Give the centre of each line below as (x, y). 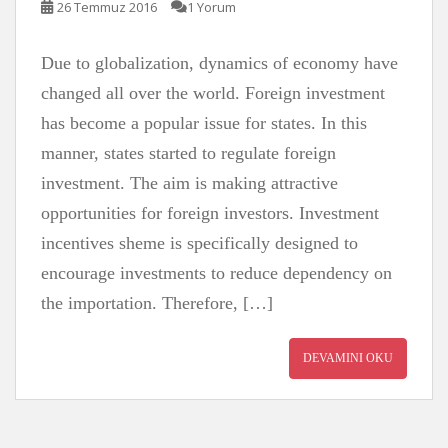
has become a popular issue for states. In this (204, 123)
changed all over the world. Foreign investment (213, 93)
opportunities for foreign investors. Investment (210, 213)
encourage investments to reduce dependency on (216, 273)
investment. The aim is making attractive (189, 183)
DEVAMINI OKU (348, 358)
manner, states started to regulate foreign (188, 153)
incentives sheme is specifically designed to (199, 243)
